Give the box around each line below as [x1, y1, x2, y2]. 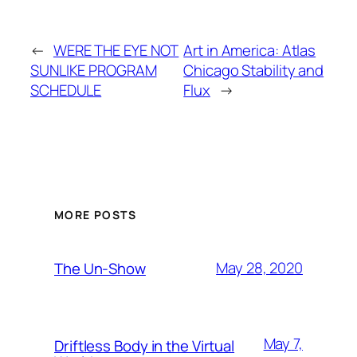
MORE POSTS [54, 206, 136, 222]
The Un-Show [54, 257, 146, 279]
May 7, [263, 332, 303, 354]
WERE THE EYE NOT [53, 40, 179, 61]
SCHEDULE [30, 80, 102, 101]
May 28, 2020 [216, 257, 303, 279]
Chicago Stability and [183, 60, 324, 81]
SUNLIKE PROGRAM [30, 60, 157, 81]
